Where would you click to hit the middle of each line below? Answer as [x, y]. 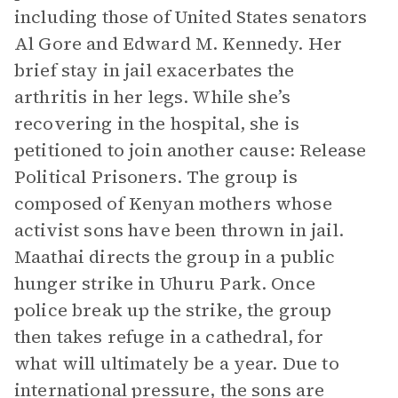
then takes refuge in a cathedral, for [169, 337]
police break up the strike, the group [173, 310]
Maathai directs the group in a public [175, 257]
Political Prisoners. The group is [156, 177]
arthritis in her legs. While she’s [153, 97]
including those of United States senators [191, 17]
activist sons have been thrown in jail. [179, 230]
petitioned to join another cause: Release [191, 150]
